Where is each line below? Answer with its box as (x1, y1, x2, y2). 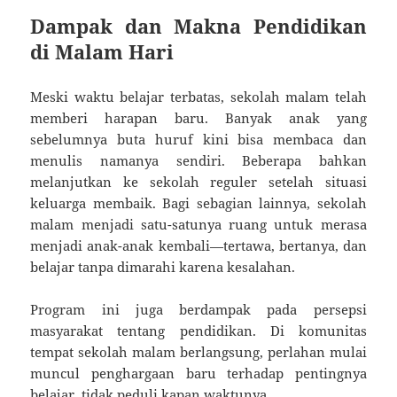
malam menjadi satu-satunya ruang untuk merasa (30, 214, 367, 233)
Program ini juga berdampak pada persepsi (30, 300, 367, 318)
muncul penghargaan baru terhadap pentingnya (30, 363, 367, 382)
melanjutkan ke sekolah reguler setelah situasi (30, 172, 367, 191)
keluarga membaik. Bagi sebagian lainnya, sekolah (30, 193, 367, 212)
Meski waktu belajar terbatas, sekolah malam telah (30, 87, 367, 105)
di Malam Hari (30, 37, 175, 65)
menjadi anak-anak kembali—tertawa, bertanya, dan (30, 236, 367, 254)
